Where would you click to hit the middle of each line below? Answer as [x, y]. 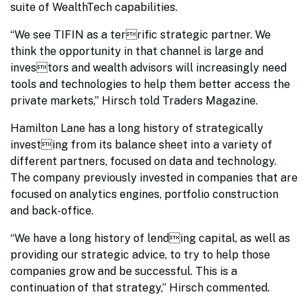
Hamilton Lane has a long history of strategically [137, 128]
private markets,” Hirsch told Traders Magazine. [135, 101]
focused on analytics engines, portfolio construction [144, 194]
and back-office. [53, 211]
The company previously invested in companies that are [154, 178]
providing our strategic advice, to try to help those [140, 255]
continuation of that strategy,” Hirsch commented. [141, 288]
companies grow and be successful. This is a [124, 271]
